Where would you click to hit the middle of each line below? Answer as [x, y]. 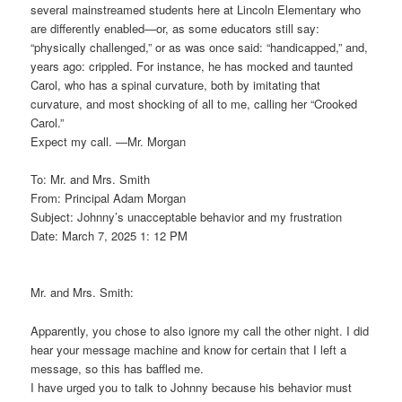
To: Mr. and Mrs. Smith [91, 179]
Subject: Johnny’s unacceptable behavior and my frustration [187, 217]
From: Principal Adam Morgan [109, 198]
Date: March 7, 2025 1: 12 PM [109, 236]
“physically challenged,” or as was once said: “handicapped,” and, [200, 48]
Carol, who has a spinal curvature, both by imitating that [176, 85]
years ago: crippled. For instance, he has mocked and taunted [192, 66]
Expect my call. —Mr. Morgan [109, 142]
